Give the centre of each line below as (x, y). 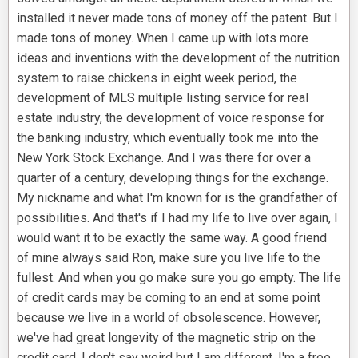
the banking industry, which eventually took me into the (168, 138)
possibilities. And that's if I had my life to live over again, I (177, 218)
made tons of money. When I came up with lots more (163, 38)
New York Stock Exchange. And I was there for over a (164, 158)
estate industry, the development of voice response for (171, 118)
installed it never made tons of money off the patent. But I (177, 18)
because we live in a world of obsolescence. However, (169, 318)
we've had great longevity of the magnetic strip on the (166, 338)
